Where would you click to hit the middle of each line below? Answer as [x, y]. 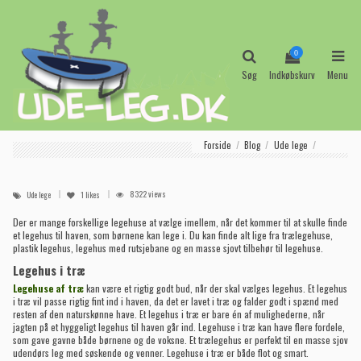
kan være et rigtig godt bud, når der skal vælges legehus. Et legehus [216, 288]
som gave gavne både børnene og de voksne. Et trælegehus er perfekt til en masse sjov [180, 339]
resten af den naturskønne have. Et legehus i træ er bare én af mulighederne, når [169, 313]
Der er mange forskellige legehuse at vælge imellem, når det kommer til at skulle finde [180, 222]
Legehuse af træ [48, 288]
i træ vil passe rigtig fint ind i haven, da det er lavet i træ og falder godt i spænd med [176, 301]
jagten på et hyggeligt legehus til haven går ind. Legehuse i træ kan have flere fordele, [179, 326]
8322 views [148, 195]
